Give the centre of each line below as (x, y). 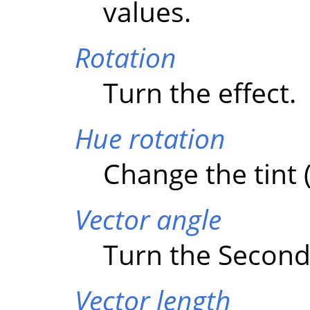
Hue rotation (150, 138)
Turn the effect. (200, 92)
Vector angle (148, 219)
